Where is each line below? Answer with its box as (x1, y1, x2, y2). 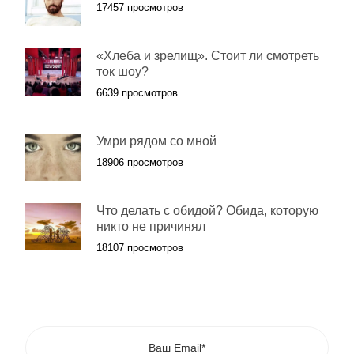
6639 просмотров (96, 87, 178, 99)
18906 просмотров (96, 156, 183, 168)
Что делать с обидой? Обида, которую (96, 204, 318, 217)
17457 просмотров (96, 2, 183, 13)
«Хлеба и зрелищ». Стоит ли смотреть (96, 49, 319, 62)
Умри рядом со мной (96, 134, 217, 148)
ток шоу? (96, 65, 149, 78)
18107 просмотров (96, 242, 183, 254)
